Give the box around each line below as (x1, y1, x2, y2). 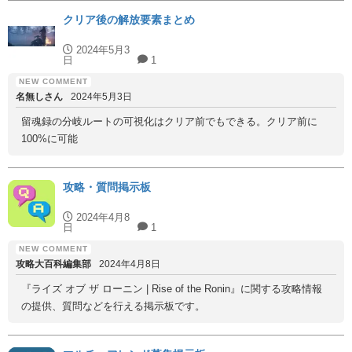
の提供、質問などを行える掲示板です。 (21, 300, 205, 312)
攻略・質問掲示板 (63, 181, 151, 193)
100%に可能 (21, 133, 78, 145)
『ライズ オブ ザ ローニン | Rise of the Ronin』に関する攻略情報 (21, 283, 322, 295)
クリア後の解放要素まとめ (63, 13, 195, 26)
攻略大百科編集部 (16, 258, 91, 269)
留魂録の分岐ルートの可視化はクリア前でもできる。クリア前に (21, 115, 317, 127)
